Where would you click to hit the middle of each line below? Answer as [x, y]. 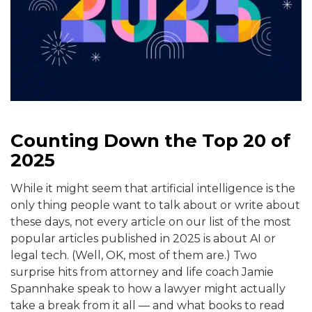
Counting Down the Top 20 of [150, 140]
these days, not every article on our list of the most [151, 221]
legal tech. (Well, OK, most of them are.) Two [134, 255]
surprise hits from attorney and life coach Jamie [142, 272]
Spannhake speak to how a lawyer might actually [148, 288]
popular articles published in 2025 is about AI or [143, 238]
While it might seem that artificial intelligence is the [153, 188]
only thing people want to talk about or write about [155, 205]
